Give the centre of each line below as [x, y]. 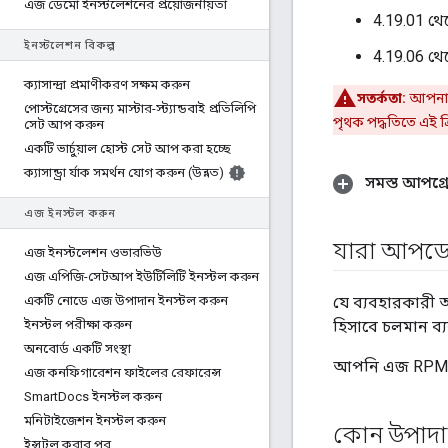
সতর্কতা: [381, 98]
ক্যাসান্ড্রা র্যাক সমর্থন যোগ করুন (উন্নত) [124, 172]
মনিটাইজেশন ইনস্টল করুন [95, 420]
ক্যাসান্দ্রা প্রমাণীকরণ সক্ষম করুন [107, 84]
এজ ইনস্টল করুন [70, 213]
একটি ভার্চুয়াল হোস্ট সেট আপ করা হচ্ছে [127, 148]
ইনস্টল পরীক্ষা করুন [78, 324]
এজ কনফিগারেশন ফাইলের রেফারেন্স [122, 372]
